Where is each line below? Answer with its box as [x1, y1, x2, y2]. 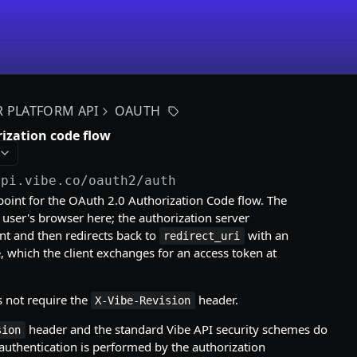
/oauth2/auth [80, 173, 177, 188]
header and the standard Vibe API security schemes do [25, 321, 328, 337]
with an [244, 227, 288, 243]
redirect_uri [163, 229, 241, 242]
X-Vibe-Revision [95, 294, 191, 307]
